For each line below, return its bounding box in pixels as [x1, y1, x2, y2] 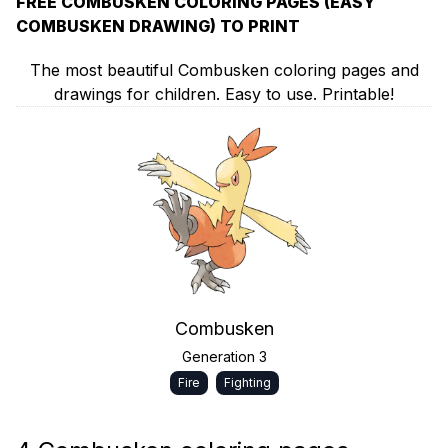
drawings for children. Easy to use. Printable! [54, 84, 394, 104]
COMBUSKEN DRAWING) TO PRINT [16, 16, 300, 36]
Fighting [223, 375, 271, 390]
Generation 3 [181, 348, 267, 365]
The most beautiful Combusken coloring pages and [29, 60, 419, 80]
